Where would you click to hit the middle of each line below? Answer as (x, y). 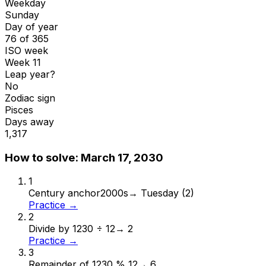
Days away (29, 121)
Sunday (22, 15)
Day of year (31, 26)
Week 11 (23, 62)
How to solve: (43, 157)
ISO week (26, 50)
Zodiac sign (30, 98)
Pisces (19, 110)
